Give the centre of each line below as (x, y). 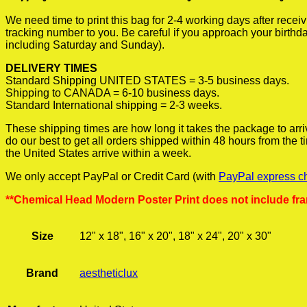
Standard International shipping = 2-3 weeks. (114, 105)
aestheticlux (109, 273)
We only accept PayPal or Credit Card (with (112, 176)
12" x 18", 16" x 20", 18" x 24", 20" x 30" (175, 236)
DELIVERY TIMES (51, 68)
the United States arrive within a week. (98, 153)
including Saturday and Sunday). (85, 45)
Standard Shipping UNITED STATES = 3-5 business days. (147, 81)
